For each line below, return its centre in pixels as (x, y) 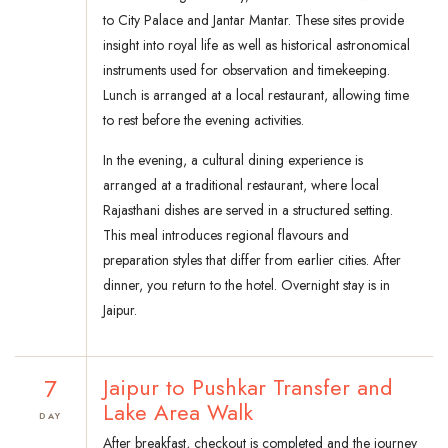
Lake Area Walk (178, 412)
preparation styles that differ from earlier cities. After (252, 260)
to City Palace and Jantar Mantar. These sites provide (253, 20)
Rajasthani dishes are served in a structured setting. (248, 210)
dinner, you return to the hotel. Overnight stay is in (246, 285)
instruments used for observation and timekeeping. (246, 70)
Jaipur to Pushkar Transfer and (248, 387)
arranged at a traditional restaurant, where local (241, 185)
